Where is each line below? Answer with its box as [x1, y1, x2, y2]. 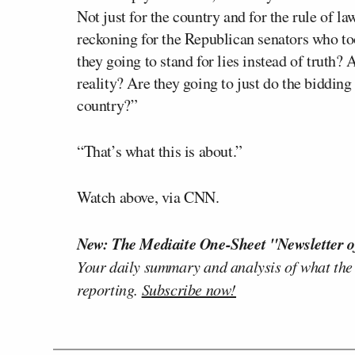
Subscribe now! [141, 279, 237, 300]
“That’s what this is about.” [77, 140, 242, 162]
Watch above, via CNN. [77, 186, 219, 208]
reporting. [77, 279, 142, 300]
